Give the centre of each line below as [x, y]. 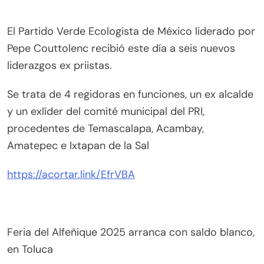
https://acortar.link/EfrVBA [71, 175]
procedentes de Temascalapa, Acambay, [105, 129]
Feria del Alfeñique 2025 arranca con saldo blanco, [131, 232]
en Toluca [30, 250]
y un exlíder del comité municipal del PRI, [106, 112]
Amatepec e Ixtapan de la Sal [78, 146]
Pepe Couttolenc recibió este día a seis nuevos [121, 49]
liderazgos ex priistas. [60, 66]
